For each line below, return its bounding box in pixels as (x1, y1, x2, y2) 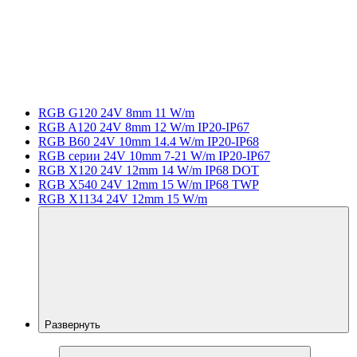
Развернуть (45, 318, 104, 331)
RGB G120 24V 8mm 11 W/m (38, 105, 194, 120)
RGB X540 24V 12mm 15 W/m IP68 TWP (38, 177, 259, 191)
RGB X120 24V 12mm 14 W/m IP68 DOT (38, 163, 259, 177)
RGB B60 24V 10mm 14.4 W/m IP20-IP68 (38, 134, 259, 148)
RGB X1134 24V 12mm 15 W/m (38, 191, 207, 206)
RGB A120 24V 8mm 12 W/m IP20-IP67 (38, 120, 249, 134)
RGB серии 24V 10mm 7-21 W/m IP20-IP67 (38, 148, 270, 163)
